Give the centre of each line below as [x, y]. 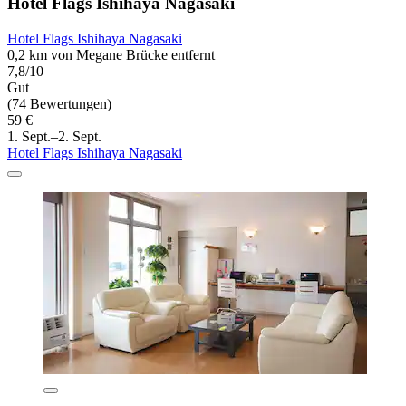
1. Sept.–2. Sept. [54, 137]
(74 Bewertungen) [59, 104]
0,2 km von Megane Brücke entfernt [111, 55]
